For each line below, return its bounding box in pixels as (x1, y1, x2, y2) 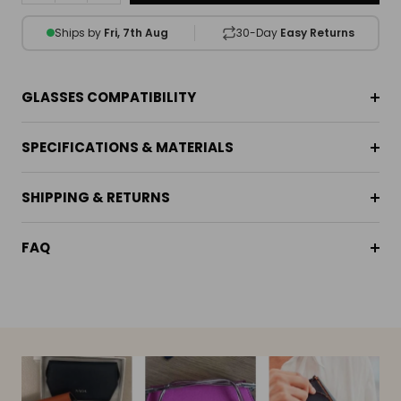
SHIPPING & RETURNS (21, 187, 170, 207)
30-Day (235, 25, 280, 41)
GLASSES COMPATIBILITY (21, 87, 196, 107)
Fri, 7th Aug (104, 25, 169, 41)
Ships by (55, 25, 105, 41)
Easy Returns (279, 25, 354, 41)
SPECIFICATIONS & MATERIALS (21, 137, 234, 157)
